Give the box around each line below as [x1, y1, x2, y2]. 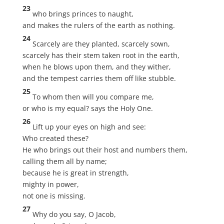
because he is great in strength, [22, 168, 129, 177]
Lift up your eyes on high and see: [32, 122, 146, 131]
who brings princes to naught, [32, 9, 133, 18]
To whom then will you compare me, [32, 92, 154, 101]
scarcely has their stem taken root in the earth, [22, 50, 179, 60]
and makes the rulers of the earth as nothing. [22, 20, 175, 30]
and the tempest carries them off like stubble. [22, 73, 176, 83]
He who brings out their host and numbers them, [22, 145, 187, 154]
